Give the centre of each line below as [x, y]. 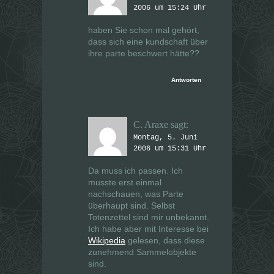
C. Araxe [151, 125]
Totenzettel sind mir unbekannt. [149, 217]
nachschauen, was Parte [136, 194]
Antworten [186, 80]
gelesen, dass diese [166, 241]
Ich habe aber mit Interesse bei [148, 229]
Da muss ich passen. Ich [135, 171]
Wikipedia [107, 241]
